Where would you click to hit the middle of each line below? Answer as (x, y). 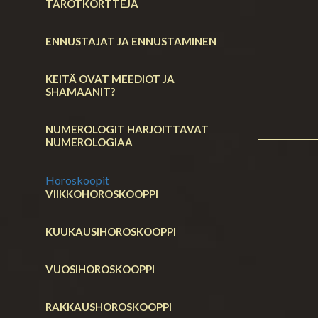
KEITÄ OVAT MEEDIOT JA (110, 78)
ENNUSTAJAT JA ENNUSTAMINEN (131, 41)
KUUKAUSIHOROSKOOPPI (111, 231)
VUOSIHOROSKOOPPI (100, 269)
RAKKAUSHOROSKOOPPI (109, 306)
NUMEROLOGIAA (89, 142)
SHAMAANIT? (80, 91)
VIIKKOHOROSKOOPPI (102, 193)
